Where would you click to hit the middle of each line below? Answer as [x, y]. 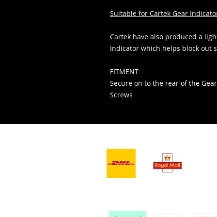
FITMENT [124, 71]
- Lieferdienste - [139, 137]
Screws [121, 95]
